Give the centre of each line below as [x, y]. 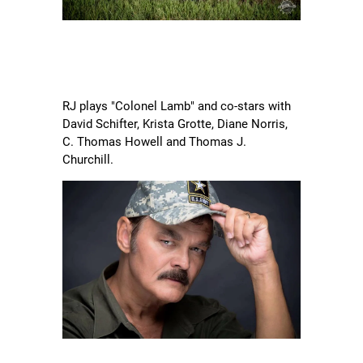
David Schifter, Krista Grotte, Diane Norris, [175, 124]
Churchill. [88, 159]
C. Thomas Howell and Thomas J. [155, 141]
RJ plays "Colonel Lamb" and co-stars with [177, 106]
